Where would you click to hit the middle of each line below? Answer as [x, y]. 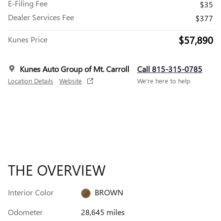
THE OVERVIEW [57, 170]
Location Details [31, 81]
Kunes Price [28, 39]
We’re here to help [164, 81]
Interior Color [31, 192]
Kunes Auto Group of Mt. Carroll [74, 69]
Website [71, 81]
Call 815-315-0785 [170, 69]
